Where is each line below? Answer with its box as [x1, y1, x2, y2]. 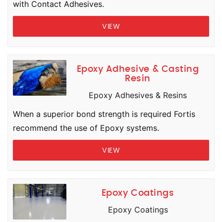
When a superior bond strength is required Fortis [13, 109, 195, 119]
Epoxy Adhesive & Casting [76, 65, 199, 74]
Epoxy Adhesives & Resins [89, 90, 187, 100]
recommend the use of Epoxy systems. [13, 123, 159, 133]
